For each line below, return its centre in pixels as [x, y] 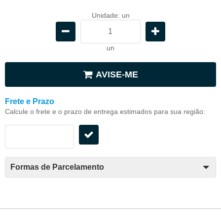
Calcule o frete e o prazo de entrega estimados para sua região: [105, 111]
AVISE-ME [117, 74]
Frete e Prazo [30, 101]
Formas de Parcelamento [57, 167]
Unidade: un [110, 15]
